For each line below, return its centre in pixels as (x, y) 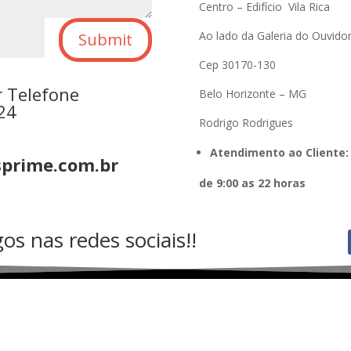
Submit (106, 40)
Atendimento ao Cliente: (279, 152)
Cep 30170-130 (237, 65)
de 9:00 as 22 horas (252, 183)
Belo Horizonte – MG (252, 94)
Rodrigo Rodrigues (246, 123)
